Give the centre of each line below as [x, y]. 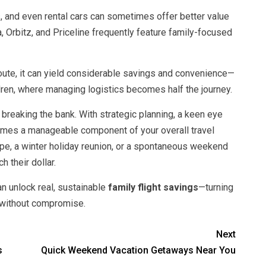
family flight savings [153, 188]
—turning [216, 188]
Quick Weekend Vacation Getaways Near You [139, 251]
